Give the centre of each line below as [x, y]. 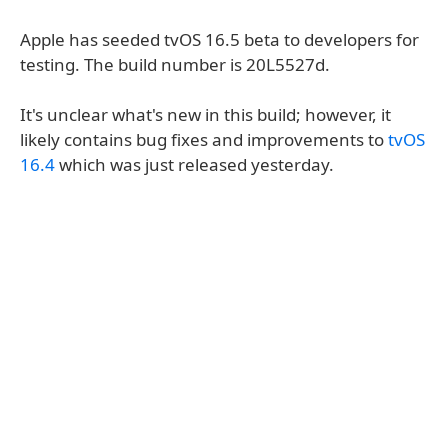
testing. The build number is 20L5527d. [175, 64]
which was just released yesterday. [194, 164]
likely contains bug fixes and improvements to [204, 139]
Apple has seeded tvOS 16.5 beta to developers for [219, 39]
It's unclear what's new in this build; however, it [205, 114]
